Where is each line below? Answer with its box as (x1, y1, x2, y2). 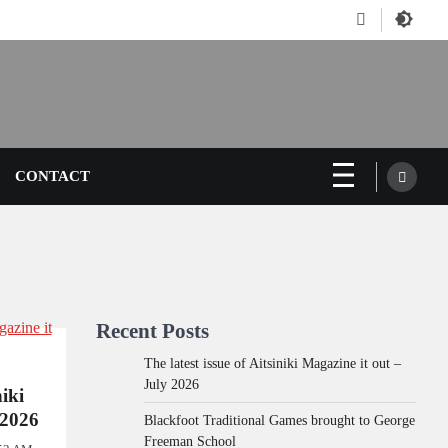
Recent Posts (96, 319, 209, 342)
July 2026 (144, 376, 199, 392)
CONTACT (15, 168, 90, 184)
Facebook (359, 18, 422, 37)
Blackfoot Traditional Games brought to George (144, 412, 415, 428)
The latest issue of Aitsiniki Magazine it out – (144, 355, 401, 371)
